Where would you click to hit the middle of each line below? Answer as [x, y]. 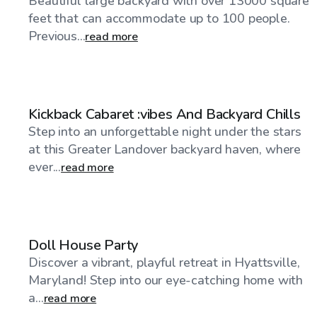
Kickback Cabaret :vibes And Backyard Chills [165, 114]
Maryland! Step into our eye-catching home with [166, 280]
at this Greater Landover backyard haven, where [165, 149]
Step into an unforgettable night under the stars [165, 131]
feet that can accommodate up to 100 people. [159, 18]
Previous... [57, 36]
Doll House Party [83, 245]
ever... [45, 167]
